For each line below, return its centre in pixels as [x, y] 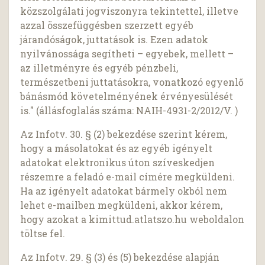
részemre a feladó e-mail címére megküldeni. [128, 177]
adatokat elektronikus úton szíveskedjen [118, 163]
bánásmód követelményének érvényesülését [127, 96]
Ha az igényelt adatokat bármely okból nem [124, 191]
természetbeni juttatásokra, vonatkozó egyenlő [132, 82]
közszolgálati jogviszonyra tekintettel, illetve [130, 11]
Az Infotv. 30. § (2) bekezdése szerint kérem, [124, 134]
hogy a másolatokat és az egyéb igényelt [117, 148]
